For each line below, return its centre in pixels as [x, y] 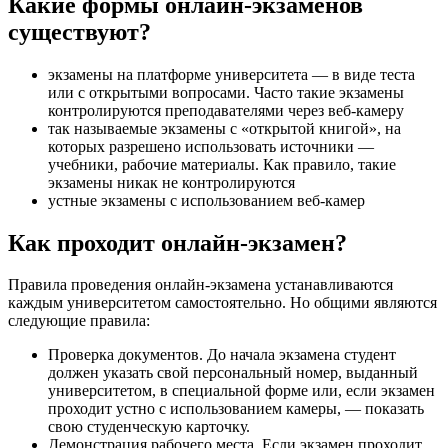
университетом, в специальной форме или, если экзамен [241, 391]
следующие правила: [79, 321]
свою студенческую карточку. [149, 427]
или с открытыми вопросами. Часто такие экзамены [226, 92]
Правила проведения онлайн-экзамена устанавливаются [200, 285]
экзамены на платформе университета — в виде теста [231, 74]
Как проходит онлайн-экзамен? [177, 242]
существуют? [79, 31]
